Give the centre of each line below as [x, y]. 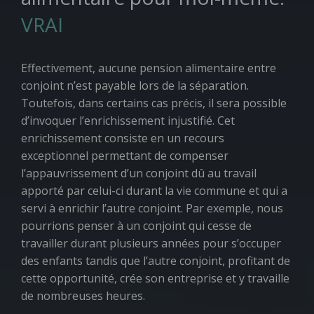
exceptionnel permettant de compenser [125, 156]
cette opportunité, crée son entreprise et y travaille [155, 278]
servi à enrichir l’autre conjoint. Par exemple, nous [152, 208]
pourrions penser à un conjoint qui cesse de [136, 226]
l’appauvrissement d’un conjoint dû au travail [139, 173]
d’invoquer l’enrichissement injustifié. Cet [128, 121]
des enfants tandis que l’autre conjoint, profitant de [156, 261]
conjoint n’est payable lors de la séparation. [135, 86]
